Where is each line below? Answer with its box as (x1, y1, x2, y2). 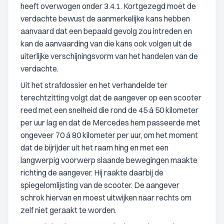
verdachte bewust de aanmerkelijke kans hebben (20, 13, 190, 23)
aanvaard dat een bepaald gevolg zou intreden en (20, 26, 192, 36)
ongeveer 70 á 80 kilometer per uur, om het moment (20, 130, 198, 140)
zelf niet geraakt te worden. (20, 205, 116, 215)
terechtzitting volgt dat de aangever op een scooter (20, 92, 201, 102)
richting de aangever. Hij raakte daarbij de (20, 167, 163, 177)
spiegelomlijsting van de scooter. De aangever (20, 180, 179, 190)
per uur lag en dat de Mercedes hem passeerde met (20, 117, 200, 127)
